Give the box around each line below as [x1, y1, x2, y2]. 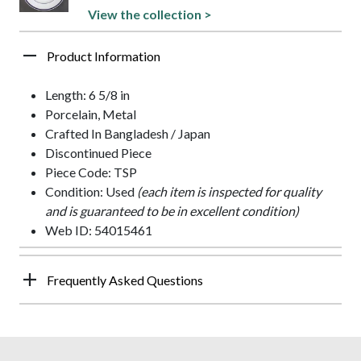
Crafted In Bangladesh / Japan [45, 125, 210, 141]
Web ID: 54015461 [45, 222, 152, 238]
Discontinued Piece [45, 144, 151, 160]
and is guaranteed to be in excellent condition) [45, 202, 299, 218]
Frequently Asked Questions [47, 272, 203, 288]
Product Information [47, 48, 160, 64]
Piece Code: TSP [45, 164, 137, 180]
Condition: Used [45, 183, 137, 199]
